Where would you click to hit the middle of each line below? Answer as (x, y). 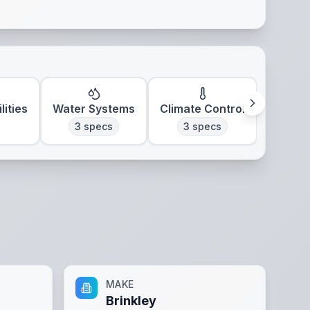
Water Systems (94, 109)
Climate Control (202, 109)
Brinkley (131, 301)
